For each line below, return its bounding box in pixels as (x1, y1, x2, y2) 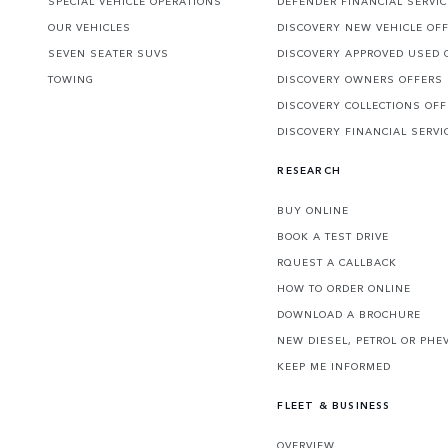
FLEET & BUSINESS (277, 398, 391, 413)
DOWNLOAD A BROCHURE (277, 307, 422, 322)
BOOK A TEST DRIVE (277, 229, 390, 244)
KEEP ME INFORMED (277, 359, 392, 374)
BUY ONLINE (277, 203, 350, 218)
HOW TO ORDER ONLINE (277, 281, 412, 296)
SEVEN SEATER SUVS (48, 46, 169, 61)
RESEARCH (277, 163, 341, 178)
